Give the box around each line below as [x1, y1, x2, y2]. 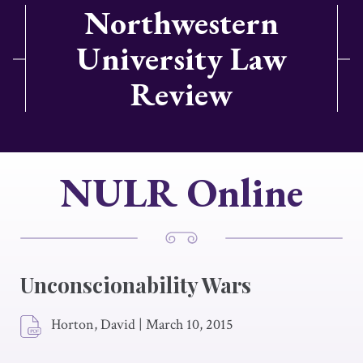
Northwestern [84, 2, 279, 44]
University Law [76, 37, 287, 79]
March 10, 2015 [146, 315, 233, 334]
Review [130, 73, 233, 115]
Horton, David [51, 315, 135, 334]
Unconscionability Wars [20, 271, 251, 299]
